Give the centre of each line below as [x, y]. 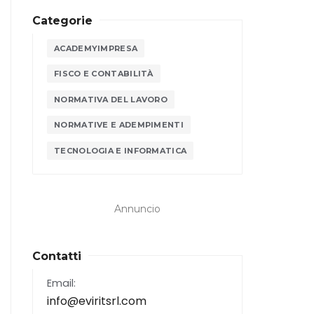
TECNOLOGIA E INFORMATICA [121, 151]
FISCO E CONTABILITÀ [104, 74]
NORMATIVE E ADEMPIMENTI [119, 125]
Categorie [62, 21]
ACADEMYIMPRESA [96, 48]
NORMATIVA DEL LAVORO [111, 99]
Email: [61, 284]
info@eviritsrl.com [97, 301]
